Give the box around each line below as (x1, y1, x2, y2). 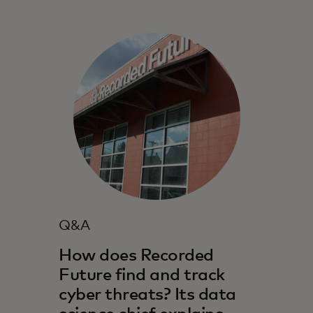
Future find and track (59, 267, 225, 284)
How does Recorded (59, 247, 214, 265)
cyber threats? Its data (59, 286, 236, 304)
